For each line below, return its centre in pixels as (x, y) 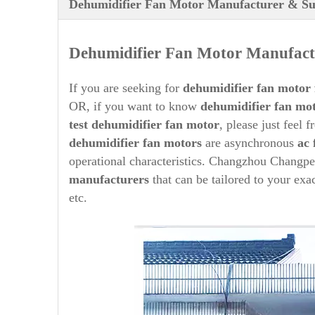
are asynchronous (251, 143)
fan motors (174, 143)
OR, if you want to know (135, 106)
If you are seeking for (126, 88)
